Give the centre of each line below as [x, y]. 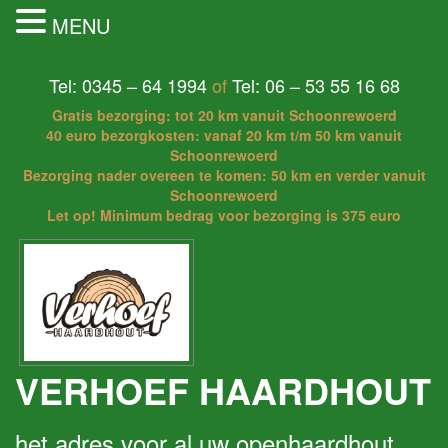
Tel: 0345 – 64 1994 [127, 85]
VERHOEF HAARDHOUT [223, 389]
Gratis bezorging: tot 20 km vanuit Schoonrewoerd [224, 115]
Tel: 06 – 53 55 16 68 [315, 85]
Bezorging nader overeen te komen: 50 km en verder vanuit [224, 175]
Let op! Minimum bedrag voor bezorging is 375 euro [224, 215]
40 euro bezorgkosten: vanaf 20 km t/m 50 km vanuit [224, 135]
